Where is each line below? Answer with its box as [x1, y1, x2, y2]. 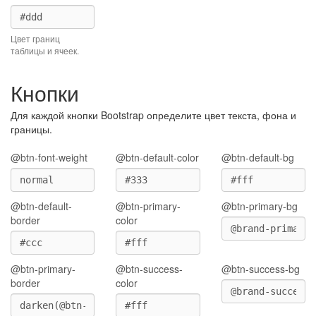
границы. [11, 122, 52, 136]
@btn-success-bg [221, 262, 300, 276]
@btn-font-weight [11, 150, 87, 164]
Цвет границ [11, 32, 60, 44]
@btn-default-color [116, 150, 200, 164]
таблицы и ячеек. [11, 44, 79, 56]
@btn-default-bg [221, 150, 294, 164]
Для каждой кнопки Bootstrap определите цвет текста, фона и [11, 108, 296, 122]
